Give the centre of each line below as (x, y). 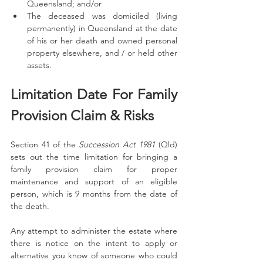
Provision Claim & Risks (82, 115)
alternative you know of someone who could (94, 255)
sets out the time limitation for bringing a (94, 157)
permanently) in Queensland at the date (102, 28)
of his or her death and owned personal (102, 41)
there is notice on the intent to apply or (94, 243)
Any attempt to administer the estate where (94, 231)
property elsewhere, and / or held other (102, 53)
